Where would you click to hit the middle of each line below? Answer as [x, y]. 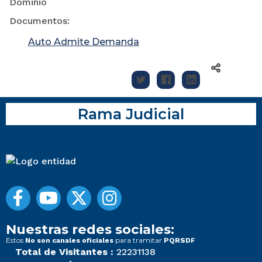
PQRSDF [180, 241]
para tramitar [139, 240]
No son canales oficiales [69, 241]
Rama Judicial [131, 114]
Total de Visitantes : [64, 252]
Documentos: [39, 21]
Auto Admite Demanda [84, 42]
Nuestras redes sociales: [90, 230]
